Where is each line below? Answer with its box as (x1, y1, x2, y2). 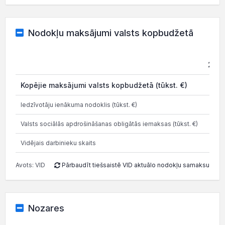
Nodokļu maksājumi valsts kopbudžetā (28, 28, 193, 38)
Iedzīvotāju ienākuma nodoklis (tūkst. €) (21, 101, 137, 108)
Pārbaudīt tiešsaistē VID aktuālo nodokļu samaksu (60, 161, 209, 169)
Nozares (28, 203, 64, 213)
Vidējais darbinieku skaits (21, 139, 96, 147)
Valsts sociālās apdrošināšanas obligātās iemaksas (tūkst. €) (21, 120, 198, 128)
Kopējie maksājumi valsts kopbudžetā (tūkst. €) (21, 81, 187, 89)
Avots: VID (16, 161, 45, 169)
